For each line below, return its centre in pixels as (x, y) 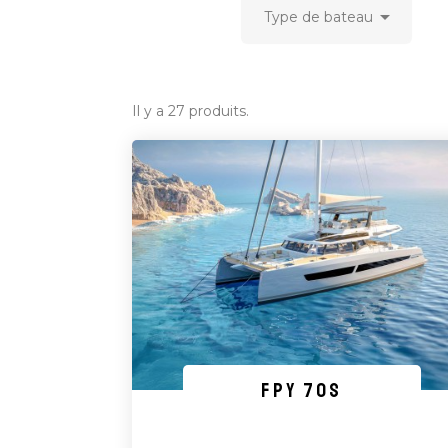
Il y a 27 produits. (190, 111)
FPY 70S (302, 391)
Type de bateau (318, 17)
